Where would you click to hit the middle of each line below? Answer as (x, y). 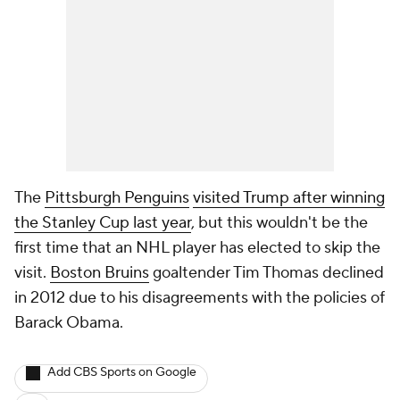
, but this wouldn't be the (279, 223)
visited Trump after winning (289, 198)
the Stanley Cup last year (103, 223)
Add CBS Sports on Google (122, 372)
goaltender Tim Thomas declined (267, 273)
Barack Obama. (69, 323)
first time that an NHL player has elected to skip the (197, 248)
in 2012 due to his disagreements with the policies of (200, 298)
